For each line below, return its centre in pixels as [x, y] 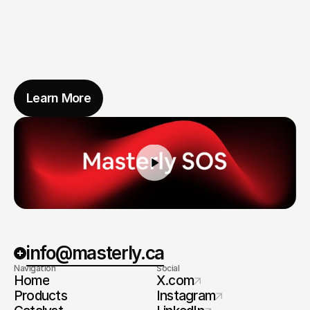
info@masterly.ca [95, 253]
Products [40, 296]
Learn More [58, 98]
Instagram [186, 296]
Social [168, 268]
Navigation [35, 268]
